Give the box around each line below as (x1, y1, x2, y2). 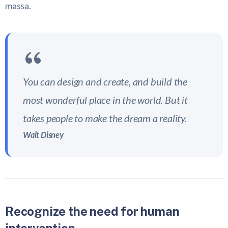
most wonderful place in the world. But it (23, 94, 188, 106)
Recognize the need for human (5, 204, 180, 219)
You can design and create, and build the (23, 75, 187, 88)
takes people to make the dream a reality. (23, 112, 187, 125)
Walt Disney (23, 130, 64, 140)
